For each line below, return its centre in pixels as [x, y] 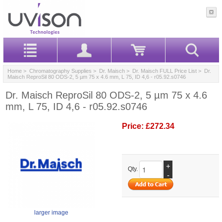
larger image [51, 212]
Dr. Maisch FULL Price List [165, 71]
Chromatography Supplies [60, 71]
